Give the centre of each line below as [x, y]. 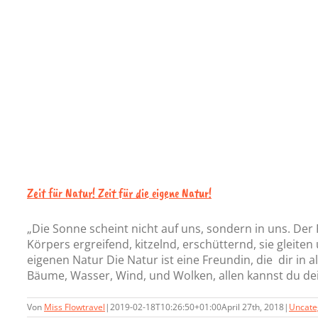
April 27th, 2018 [253, 307]
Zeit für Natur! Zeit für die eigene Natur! [119, 193]
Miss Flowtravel [75, 307]
